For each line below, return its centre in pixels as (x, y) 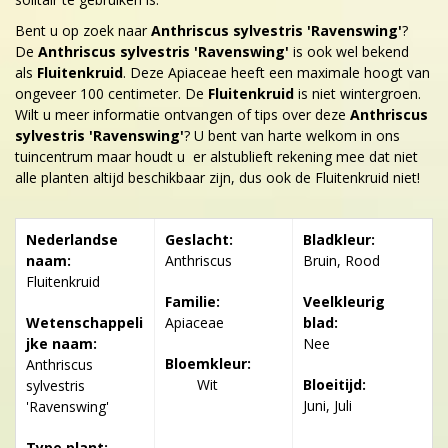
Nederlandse (72, 239)
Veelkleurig (344, 301)
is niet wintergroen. (359, 93)
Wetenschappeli (84, 322)
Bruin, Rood (342, 260)
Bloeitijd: (335, 384)
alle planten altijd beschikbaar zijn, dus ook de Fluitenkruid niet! (217, 177)
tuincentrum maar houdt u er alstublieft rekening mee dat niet (216, 156)
